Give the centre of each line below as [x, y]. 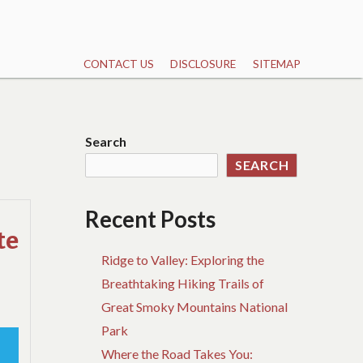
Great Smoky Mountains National [195, 307]
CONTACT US [118, 64]
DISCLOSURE [203, 64]
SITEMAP [276, 64]
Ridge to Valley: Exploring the [183, 260]
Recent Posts [151, 220]
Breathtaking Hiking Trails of [183, 284]
